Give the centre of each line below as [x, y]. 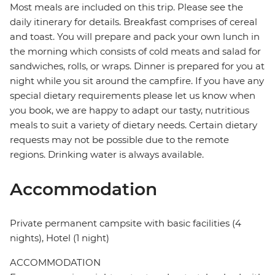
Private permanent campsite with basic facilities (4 [126, 223]
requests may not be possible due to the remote [119, 140]
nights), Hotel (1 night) [60, 238]
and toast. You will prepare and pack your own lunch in [135, 37]
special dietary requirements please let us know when [133, 96]
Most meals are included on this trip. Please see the [126, 7]
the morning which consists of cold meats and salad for [135, 52]
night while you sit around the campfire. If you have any [137, 81]
